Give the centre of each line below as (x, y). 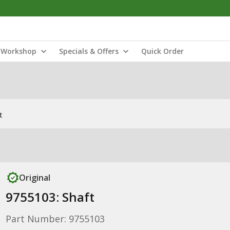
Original (34, 178)
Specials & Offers (89, 51)
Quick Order (162, 51)
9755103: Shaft (50, 197)
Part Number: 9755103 (55, 219)
